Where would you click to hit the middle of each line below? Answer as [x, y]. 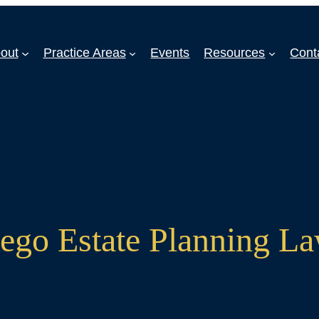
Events [170, 53]
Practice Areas [84, 53]
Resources [235, 53]
